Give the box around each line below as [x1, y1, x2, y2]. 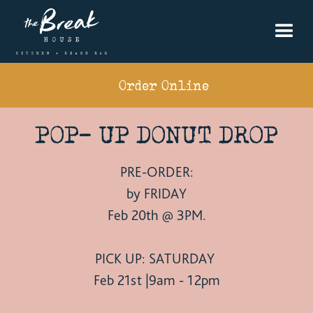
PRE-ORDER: [119, 163, 194, 180]
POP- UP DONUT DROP [35, 119, 278, 149]
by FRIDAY [126, 184, 187, 202]
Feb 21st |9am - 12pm [93, 271, 220, 289]
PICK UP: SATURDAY [95, 249, 218, 267]
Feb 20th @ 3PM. [107, 206, 206, 224]
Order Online [117, 78, 209, 93]
